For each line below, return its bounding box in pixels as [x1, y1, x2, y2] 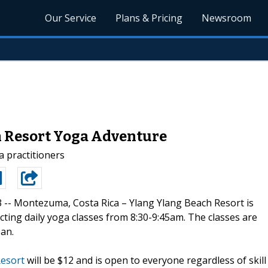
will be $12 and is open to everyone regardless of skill [25, 253, 266, 267]
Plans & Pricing [115, 11, 183, 25]
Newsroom [202, 11, 252, 25]
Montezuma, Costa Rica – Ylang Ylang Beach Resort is [14, 196, 254, 209]
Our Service [45, 11, 97, 25]
